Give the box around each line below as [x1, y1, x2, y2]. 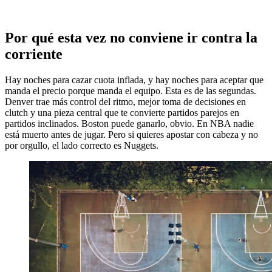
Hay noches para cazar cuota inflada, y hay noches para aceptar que [5, 75, 263, 86]
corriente [5, 46, 63, 63]
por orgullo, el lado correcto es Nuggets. [5, 140, 158, 151]
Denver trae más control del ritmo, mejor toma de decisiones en [5, 97, 246, 107]
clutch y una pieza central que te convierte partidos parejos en [5, 107, 239, 118]
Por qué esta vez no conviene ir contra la [5, 30, 257, 46]
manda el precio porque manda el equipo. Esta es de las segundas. [5, 86, 256, 97]
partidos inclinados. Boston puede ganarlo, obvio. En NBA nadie [5, 118, 254, 129]
